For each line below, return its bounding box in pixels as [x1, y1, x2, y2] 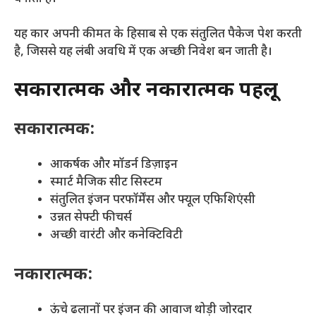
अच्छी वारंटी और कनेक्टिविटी [50, 227, 183, 243]
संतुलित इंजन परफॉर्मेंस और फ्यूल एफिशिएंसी [50, 192, 255, 208]
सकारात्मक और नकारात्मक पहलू [14, 78, 278, 104]
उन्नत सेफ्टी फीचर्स [50, 209, 132, 226]
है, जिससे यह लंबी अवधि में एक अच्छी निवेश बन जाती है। [14, 44, 272, 60]
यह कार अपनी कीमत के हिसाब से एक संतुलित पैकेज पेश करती [14, 27, 302, 42]
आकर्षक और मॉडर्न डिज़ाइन [50, 157, 178, 173]
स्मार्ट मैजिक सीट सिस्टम [50, 174, 162, 190]
